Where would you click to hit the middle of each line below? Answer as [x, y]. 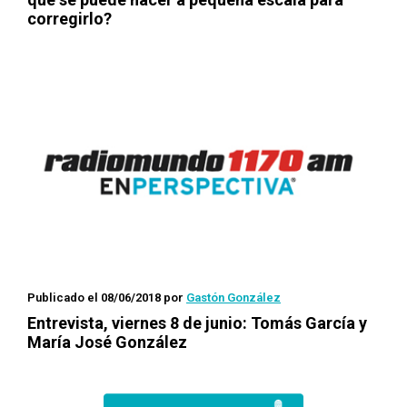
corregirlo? [69, 19]
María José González [107, 342]
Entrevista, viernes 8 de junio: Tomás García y [197, 323]
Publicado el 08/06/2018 [94, 298]
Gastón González [233, 298]
